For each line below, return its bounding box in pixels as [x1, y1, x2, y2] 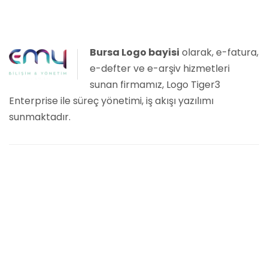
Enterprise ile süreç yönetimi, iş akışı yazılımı [9, 94, 214, 108]
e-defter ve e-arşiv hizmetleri [90, 62, 230, 75]
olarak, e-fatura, [179, 45, 258, 59]
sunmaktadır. [9, 110, 71, 124]
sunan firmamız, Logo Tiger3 [90, 78, 220, 92]
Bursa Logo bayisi [90, 45, 179, 59]
